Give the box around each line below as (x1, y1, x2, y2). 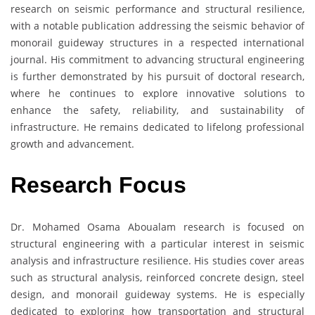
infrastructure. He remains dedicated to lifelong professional (11, 120, 304, 134)
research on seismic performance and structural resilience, (11, 1, 304, 15)
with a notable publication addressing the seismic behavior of (11, 18, 304, 32)
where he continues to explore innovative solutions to (11, 86, 304, 100)
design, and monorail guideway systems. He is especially (11, 287, 304, 301)
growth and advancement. (11, 136, 134, 150)
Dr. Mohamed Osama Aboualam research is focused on (11, 219, 304, 233)
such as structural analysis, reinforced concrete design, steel (11, 270, 304, 284)
